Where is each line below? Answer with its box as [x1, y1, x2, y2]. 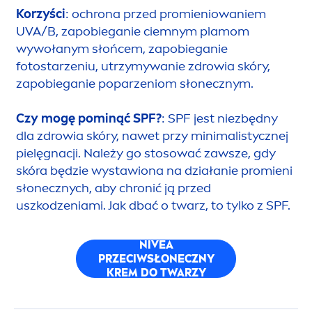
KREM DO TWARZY [106, 265, 206, 279]
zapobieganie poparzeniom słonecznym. [16, 76, 253, 92]
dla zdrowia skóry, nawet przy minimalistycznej [16, 128, 288, 144]
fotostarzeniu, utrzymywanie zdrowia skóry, [16, 58, 270, 75]
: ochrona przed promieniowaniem [65, 6, 266, 22]
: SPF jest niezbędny [162, 111, 278, 127]
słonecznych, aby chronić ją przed [16, 180, 211, 196]
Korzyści [16, 6, 65, 22]
